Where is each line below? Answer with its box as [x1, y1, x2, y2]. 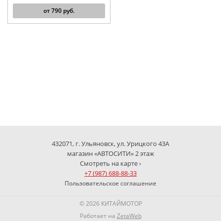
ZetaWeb [116, 212, 142, 220]
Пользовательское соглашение [65, 179, 156, 187]
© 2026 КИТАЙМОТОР [79, 199, 142, 208]
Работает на [79, 212, 117, 220]
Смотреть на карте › [80, 159, 141, 168]
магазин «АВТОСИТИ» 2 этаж [67, 149, 154, 158]
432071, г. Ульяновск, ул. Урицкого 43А [52, 139, 169, 148]
